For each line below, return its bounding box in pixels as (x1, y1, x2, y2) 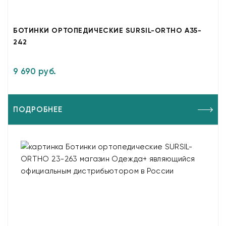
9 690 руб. (13, 66, 56, 76)
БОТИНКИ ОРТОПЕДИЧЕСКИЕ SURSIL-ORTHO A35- (13, 26, 202, 35)
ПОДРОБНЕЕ (13, 105, 63, 114)
